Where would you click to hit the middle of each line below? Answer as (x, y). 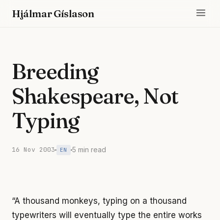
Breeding (55, 71)
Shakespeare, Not (95, 96)
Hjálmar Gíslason (53, 13)
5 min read (89, 150)
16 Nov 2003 (33, 150)
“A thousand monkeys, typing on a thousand (99, 201)
